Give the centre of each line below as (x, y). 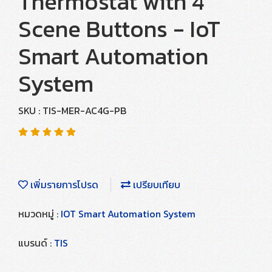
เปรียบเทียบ (155, 185)
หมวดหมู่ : (39, 214)
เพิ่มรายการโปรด (63, 185)
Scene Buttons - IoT (119, 29)
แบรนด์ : (36, 243)
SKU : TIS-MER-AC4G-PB (72, 110)
